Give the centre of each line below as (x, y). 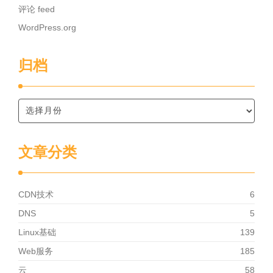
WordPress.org (47, 28)
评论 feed (37, 9)
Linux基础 (37, 232)
